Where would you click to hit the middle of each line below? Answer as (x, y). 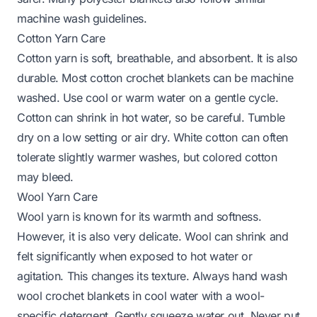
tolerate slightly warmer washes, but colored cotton (147, 157)
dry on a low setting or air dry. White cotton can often (153, 137)
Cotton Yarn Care (61, 38)
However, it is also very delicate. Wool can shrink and (153, 236)
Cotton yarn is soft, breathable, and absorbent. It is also (157, 58)
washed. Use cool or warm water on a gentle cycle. (148, 97)
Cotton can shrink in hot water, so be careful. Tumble (151, 117)
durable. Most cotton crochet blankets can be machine (155, 77)
